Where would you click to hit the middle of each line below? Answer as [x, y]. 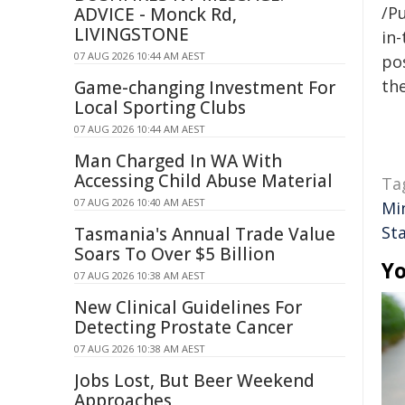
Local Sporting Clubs [160, 108]
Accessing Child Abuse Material [203, 181]
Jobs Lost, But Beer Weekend [194, 381]
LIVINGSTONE [132, 34]
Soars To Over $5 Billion [174, 254]
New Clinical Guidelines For [188, 307]
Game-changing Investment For [205, 88]
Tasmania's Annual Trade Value [205, 234]
